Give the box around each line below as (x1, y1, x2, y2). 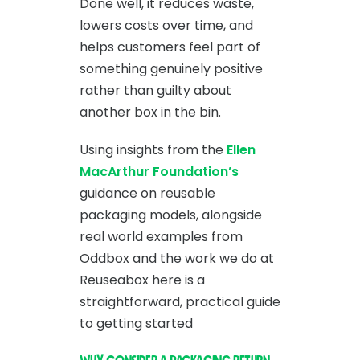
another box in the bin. (80, 103, 221, 121)
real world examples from (80, 227, 243, 246)
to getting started (80, 314, 193, 333)
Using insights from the (80, 141, 227, 159)
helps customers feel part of (80, 38, 260, 56)
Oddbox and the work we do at (80, 249, 274, 268)
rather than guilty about (80, 81, 231, 100)
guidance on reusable (80, 184, 215, 202)
